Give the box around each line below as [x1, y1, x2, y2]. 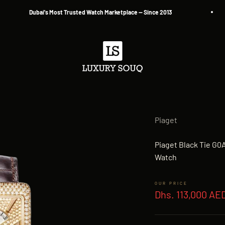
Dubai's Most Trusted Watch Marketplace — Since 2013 [11, 9, 154, 16]
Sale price [154, 181, 197, 194]
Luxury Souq [82, 42, 126, 52]
